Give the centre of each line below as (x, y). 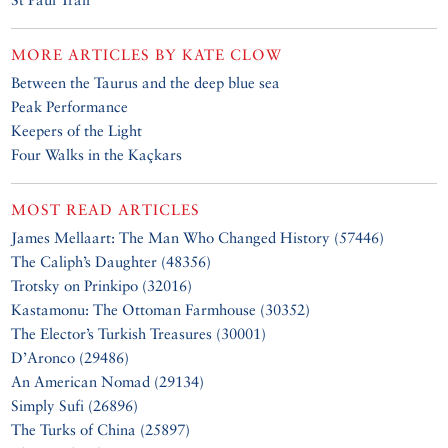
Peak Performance (70, 106)
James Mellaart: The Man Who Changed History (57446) (198, 237)
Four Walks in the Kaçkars (97, 154)
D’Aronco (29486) (70, 357)
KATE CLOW (232, 54)
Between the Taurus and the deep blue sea (146, 82)
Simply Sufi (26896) (75, 405)
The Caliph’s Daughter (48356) (111, 261)
